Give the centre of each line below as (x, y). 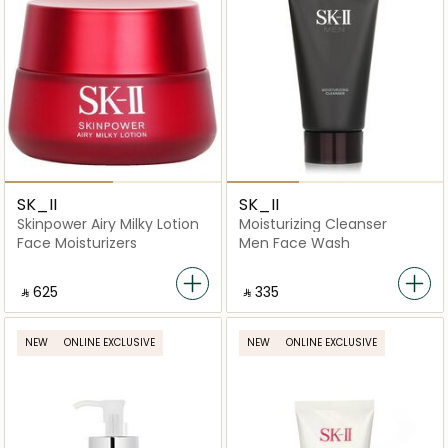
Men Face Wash (294, 243)
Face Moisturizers (77, 243)
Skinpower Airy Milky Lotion (108, 224)
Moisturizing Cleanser (313, 224)
